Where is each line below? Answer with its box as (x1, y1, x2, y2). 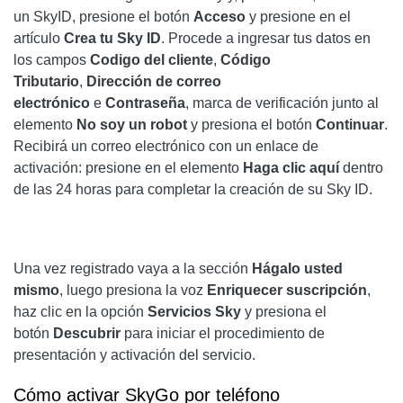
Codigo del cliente (90, 52, 213, 68)
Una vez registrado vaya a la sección (13, 261, 252, 277)
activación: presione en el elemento (13, 160, 243, 176)
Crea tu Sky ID (64, 31, 161, 47)
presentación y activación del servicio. (13, 347, 255, 363)
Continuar (316, 117, 384, 133)
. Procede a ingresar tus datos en (161, 31, 371, 47)
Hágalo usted (252, 261, 343, 277)
